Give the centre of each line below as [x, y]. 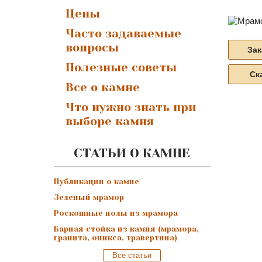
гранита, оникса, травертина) [116, 238]
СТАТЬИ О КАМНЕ [132, 153]
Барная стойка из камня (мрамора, [126, 229]
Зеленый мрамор [89, 197]
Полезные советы [121, 68]
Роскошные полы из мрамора [116, 213]
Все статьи [132, 255]
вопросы [92, 48]
